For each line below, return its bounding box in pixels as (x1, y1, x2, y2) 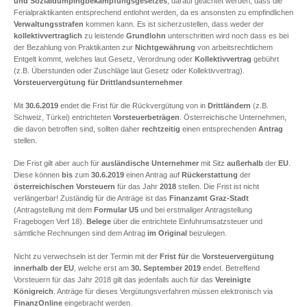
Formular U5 (94, 206, 138, 214)
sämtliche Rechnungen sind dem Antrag (14, 229, 147, 237)
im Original (147, 229, 187, 237)
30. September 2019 (131, 263, 201, 272)
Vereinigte (215, 275, 251, 284)
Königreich (14, 286, 53, 295)
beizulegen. (187, 229, 227, 237)
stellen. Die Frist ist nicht (176, 182, 259, 191)
